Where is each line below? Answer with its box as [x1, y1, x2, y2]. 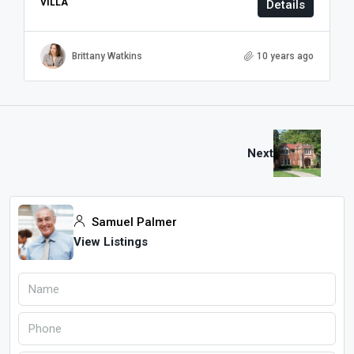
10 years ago [257, 50, 314, 62]
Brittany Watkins [72, 50, 142, 62]
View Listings [73, 235, 148, 250]
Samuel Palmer [88, 215, 177, 230]
